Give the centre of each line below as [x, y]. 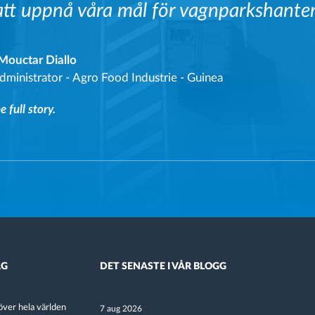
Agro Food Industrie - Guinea [147, 78]
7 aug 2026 [121, 309]
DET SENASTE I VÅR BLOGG [163, 266]
